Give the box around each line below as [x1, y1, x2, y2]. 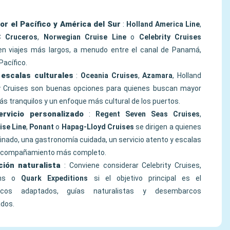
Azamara [142, 71, 173, 80]
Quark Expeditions [21, 174, 88, 182]
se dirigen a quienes [133, 123, 202, 131]
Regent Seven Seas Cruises [95, 110, 200, 118]
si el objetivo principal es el [88, 174, 202, 182]
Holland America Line [126, 20, 200, 28]
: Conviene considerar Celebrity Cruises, [61, 161, 201, 169]
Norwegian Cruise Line [43, 33, 126, 41]
